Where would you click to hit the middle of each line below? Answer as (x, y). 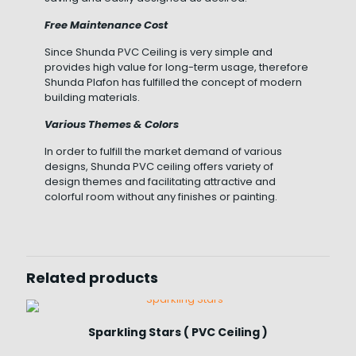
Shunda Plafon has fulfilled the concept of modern (174, 82)
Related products (92, 278)
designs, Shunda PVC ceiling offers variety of (159, 166)
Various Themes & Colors (112, 124)
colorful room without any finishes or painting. (161, 197)
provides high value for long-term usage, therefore (177, 67)
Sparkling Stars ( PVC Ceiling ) (178, 332)
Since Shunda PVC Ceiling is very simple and (159, 52)
